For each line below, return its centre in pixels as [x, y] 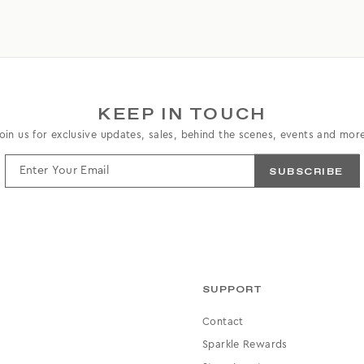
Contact [223, 321]
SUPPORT [232, 290]
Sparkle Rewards [245, 344]
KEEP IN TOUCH [182, 115]
